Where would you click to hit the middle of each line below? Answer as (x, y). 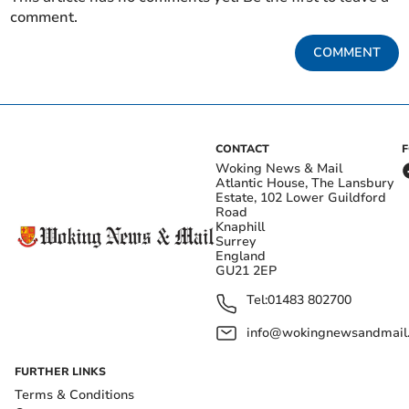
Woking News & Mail (279, 169)
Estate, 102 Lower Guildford (301, 198)
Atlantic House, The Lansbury (304, 184)
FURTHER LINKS (60, 372)
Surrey (236, 242)
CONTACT (242, 149)
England (241, 257)
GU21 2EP (246, 271)
